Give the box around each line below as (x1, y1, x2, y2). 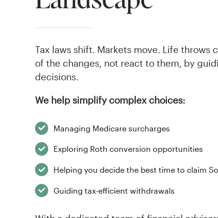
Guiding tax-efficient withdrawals (54, 185, 175, 195)
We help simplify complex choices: (35, 94, 185, 106)
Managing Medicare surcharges (54, 123, 170, 133)
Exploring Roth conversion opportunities (54, 144, 203, 154)
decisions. (35, 71, 78, 82)
